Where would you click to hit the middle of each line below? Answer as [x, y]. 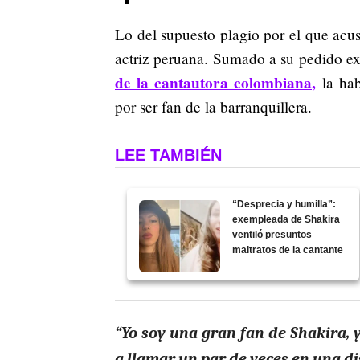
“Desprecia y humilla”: [284, 204]
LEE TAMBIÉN [168, 155]
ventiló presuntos [272, 234]
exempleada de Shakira [286, 219]
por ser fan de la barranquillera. [213, 106]
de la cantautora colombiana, [216, 82]
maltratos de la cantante [288, 250]
